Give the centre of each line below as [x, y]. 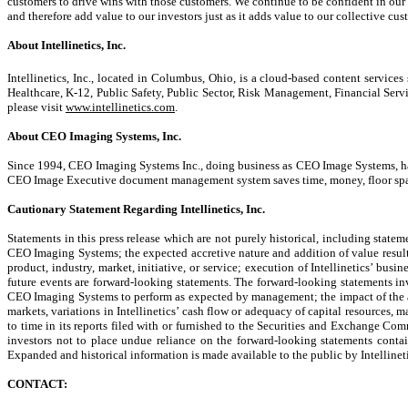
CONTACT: [37, 383]
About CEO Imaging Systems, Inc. [94, 136]
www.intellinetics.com [120, 107]
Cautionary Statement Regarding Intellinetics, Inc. [136, 209]
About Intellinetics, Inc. [66, 46]
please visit [36, 107]
